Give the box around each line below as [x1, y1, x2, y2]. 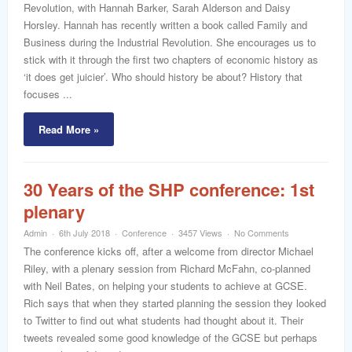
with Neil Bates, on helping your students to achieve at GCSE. [24, 278, 307, 293]
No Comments [234, 226, 289, 239]
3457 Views [178, 226, 222, 239]
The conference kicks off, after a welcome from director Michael [24, 244, 313, 258]
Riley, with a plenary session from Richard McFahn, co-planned [24, 261, 310, 276]
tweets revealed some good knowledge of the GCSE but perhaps [24, 330, 317, 345]
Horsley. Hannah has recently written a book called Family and [24, 17, 307, 32]
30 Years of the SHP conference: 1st [24, 177, 314, 202]
